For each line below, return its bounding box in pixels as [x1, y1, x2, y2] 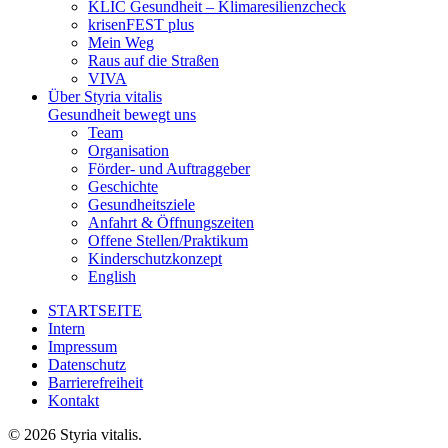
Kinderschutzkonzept [88, 250, 222, 267]
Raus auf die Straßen [88, 52, 219, 69]
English [88, 268, 136, 285]
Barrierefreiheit [48, 374, 143, 391]
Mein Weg [88, 34, 154, 51]
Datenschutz [48, 356, 126, 373]
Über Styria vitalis [48, 88, 162, 105]
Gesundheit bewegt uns [48, 106, 196, 123]
